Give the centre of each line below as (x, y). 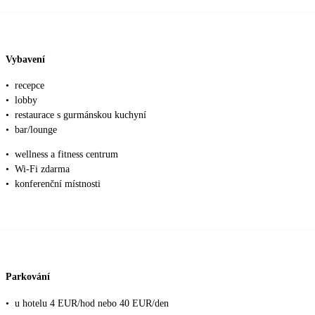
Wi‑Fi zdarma (42, 169)
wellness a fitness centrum (66, 155)
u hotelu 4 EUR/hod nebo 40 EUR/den (92, 303)
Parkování (28, 276)
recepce (30, 86)
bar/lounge (36, 130)
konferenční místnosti (58, 184)
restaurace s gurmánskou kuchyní (81, 115)
